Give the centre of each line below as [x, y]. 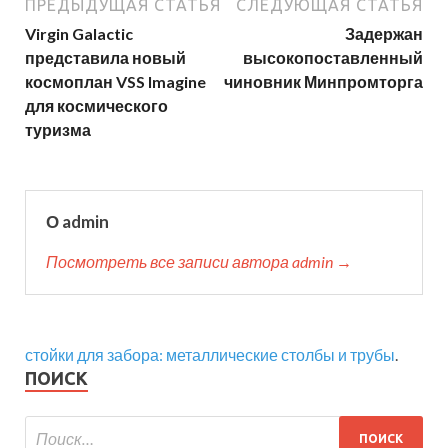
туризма [58, 129]
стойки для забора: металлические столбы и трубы [210, 354]
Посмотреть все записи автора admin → [199, 261]
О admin [77, 221]
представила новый [105, 57]
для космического [96, 105]
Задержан [384, 33]
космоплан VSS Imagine [115, 81]
